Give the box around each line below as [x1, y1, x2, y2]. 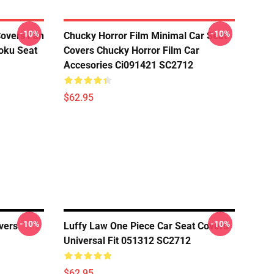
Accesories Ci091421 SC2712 [64, 59, 193, 71]
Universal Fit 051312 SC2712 [64, 235, 191, 246]
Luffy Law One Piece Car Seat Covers [64, 220, 228, 232]
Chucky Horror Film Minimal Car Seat [64, 30, 227, 42]
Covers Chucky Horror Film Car [64, 45, 199, 56]
